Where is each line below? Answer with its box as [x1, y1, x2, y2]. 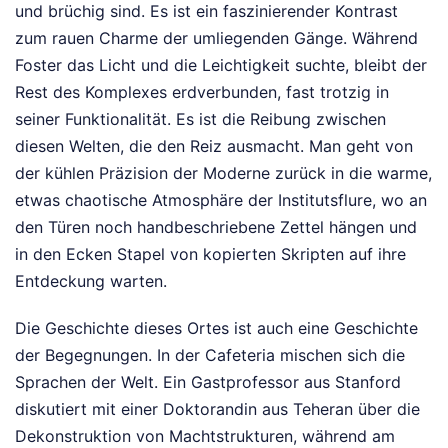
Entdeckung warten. [15, 270, 167, 291]
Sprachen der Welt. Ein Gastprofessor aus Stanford [15, 371, 401, 392]
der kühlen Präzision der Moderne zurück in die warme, [15, 162, 432, 183]
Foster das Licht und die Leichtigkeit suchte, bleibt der [15, 54, 427, 75]
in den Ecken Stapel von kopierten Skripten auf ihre [15, 243, 406, 264]
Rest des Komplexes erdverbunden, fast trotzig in [15, 81, 389, 102]
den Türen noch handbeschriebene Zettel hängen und [15, 216, 417, 237]
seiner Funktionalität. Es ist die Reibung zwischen [15, 108, 386, 129]
